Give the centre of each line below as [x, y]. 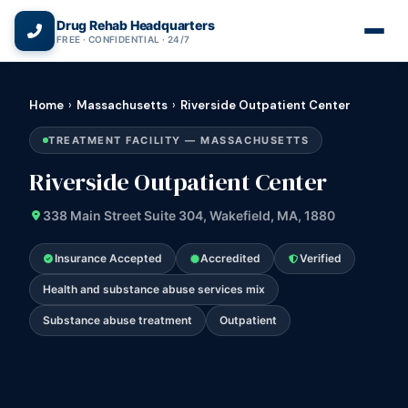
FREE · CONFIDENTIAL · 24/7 [123, 39]
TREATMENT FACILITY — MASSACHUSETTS [179, 140]
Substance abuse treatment [117, 320]
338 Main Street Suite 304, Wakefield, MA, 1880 [189, 215]
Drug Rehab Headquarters [136, 25]
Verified [320, 258]
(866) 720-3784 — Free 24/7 [211, 15]
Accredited [230, 258]
